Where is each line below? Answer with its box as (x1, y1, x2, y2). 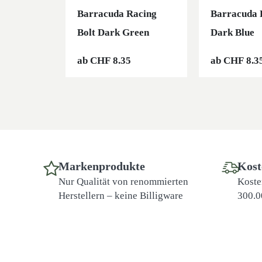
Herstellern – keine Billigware (58, 190, 183, 202)
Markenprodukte (58, 160, 145, 173)
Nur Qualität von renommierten (58, 176, 188, 188)
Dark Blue (211, 27, 254, 39)
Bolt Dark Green (77, 27, 149, 39)
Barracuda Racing (77, 8, 157, 20)
